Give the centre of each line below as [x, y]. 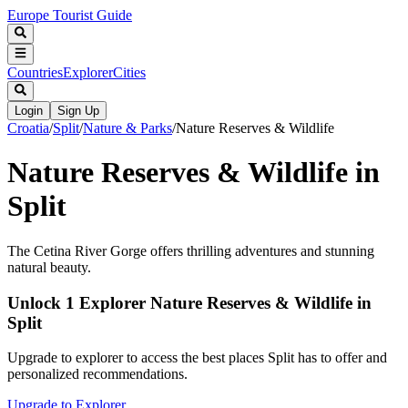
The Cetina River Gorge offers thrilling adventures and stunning [191, 250]
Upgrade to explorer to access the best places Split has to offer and [197, 358]
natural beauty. [49, 267]
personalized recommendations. [97, 374]
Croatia [28, 127]
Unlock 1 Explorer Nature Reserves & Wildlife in [189, 302]
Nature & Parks [127, 127]
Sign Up [78, 110]
